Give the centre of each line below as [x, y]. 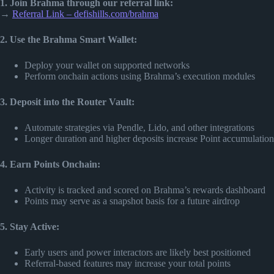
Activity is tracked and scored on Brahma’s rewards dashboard [145, 190]
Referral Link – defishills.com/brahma [85, 13]
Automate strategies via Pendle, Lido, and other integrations [139, 127]
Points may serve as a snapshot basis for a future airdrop [132, 201]
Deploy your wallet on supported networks [107, 65]
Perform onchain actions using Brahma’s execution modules [140, 76]
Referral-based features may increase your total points [128, 263]
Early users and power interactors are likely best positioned [138, 252]
